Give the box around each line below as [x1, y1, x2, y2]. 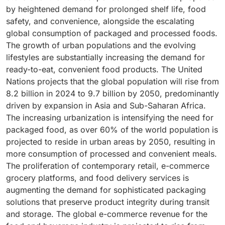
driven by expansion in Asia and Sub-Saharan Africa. [6, 100, 206, 111]
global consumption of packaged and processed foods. [6, 28, 217, 39]
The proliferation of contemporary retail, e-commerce [6, 161, 209, 171]
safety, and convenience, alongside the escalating [6, 16, 194, 27]
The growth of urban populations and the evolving [6, 40, 196, 51]
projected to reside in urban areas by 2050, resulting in [6, 137, 215, 147]
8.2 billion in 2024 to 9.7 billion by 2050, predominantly [6, 88, 219, 99]
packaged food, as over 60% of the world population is [6, 125, 218, 135]
